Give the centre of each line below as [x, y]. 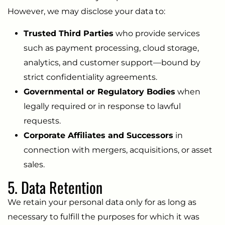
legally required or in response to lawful [102, 106]
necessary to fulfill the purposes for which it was [103, 216]
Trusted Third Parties [69, 33]
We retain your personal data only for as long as [102, 202]
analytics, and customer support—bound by [112, 62]
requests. [42, 121]
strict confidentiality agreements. [90, 77]
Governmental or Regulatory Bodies [99, 91]
